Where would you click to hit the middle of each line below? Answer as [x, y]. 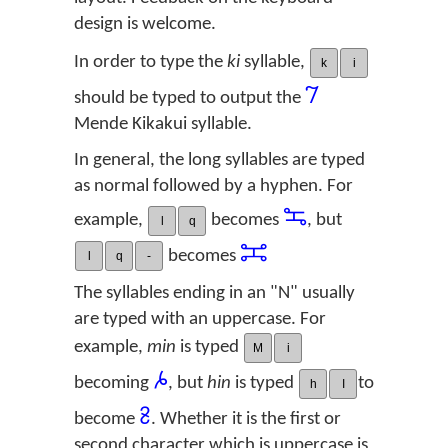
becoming [113, 384]
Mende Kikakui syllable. [163, 124]
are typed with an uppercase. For [200, 320]
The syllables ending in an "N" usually [214, 294]
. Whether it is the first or [246, 419]
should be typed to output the [189, 98]
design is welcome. [145, 24]
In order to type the [150, 63]
